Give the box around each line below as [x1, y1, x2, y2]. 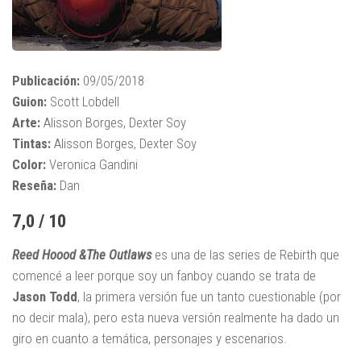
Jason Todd [12, 288, 77, 305]
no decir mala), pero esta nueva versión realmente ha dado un [12, 309, 339, 326]
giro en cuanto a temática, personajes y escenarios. [12, 330, 287, 346]
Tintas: [12, 135, 51, 151]
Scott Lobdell [47, 93, 119, 110]
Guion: [12, 93, 47, 110]
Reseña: [12, 176, 56, 193]
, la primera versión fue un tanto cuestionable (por [77, 288, 341, 305]
